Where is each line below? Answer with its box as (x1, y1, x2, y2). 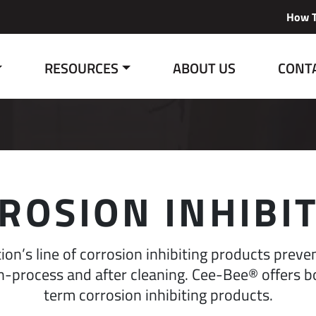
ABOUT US (173, 58, 236, 78)
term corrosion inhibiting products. (43, 283, 273, 305)
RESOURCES (44, 58, 119, 78)
